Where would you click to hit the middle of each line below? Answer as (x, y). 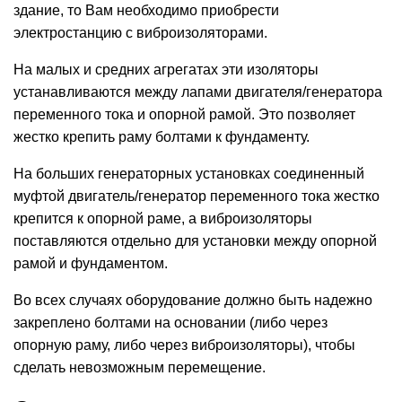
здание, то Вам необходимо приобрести (146, 11)
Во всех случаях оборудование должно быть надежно (193, 301)
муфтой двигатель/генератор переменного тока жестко (197, 197)
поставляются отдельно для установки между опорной (195, 241)
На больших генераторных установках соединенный (189, 174)
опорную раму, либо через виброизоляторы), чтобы (184, 345)
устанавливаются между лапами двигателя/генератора (198, 92)
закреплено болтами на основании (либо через (170, 323)
